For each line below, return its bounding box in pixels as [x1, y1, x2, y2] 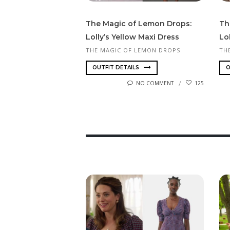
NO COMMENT [136, 79, 174, 87]
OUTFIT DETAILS [92, 64, 141, 71]
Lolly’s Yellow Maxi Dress [86, 32, 179, 42]
